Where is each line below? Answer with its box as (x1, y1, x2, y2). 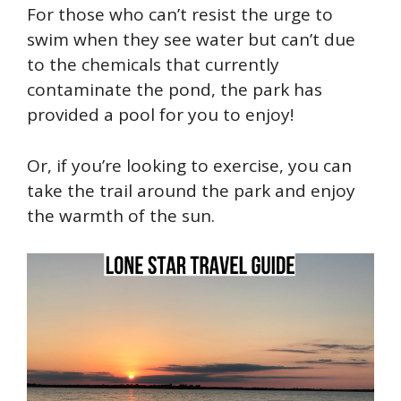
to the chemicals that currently (27, 53, 279, 77)
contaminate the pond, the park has (27, 78, 322, 102)
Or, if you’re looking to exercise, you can (27, 153, 352, 177)
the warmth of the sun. (27, 203, 219, 227)
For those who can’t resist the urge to (27, 3, 333, 27)
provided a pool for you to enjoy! (27, 103, 294, 127)
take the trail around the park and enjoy (27, 178, 355, 202)
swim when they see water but (27, 28, 281, 52)
